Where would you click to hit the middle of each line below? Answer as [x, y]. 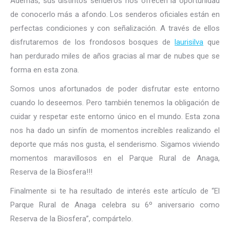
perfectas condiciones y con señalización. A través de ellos [115, 28]
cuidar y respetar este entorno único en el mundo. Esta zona [115, 117]
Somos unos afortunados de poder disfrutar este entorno [115, 89]
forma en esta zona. [45, 70]
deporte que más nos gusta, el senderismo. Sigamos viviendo [115, 144]
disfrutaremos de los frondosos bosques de [93, 42]
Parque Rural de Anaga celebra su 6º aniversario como [115, 205]
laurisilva [189, 42]
